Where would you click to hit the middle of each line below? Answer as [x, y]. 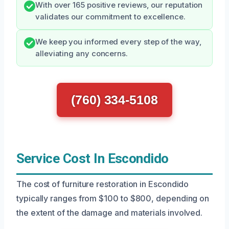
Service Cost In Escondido [93, 158]
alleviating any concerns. [82, 54]
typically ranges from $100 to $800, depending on [113, 198]
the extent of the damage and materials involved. [110, 213]
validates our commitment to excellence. [110, 17]
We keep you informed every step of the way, [119, 42]
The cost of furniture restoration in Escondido [103, 184]
